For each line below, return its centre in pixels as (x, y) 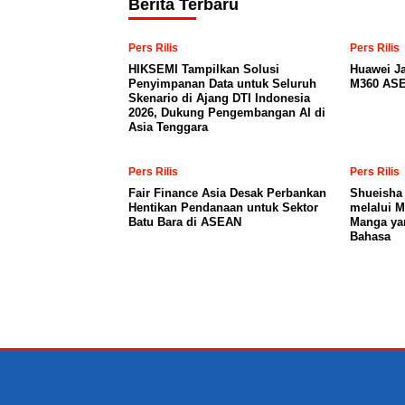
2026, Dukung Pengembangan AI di (227, 113)
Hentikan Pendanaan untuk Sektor (223, 207)
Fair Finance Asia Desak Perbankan (227, 193)
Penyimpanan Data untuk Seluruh (222, 84)
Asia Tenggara (168, 127)
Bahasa (370, 236)
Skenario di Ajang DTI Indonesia (219, 98)
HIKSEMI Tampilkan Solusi (204, 69)
